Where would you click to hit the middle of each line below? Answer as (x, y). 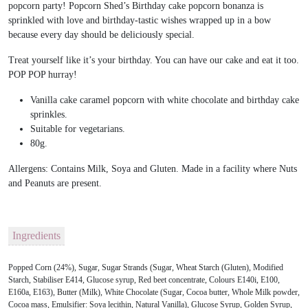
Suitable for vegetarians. (78, 129)
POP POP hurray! (43, 74)
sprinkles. (49, 114)
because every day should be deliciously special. (101, 34)
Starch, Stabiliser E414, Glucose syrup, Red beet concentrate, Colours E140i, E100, (144, 280)
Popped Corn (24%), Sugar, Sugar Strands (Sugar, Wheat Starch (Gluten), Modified (146, 268)
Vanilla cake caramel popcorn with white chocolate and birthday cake (165, 100)
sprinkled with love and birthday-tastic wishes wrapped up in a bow (140, 20)
